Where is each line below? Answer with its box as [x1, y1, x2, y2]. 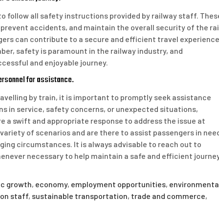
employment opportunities [71, 179, 166, 189]
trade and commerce [131, 191, 205, 200]
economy [35, 179, 67, 189]
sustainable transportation [32, 191, 128, 200]
